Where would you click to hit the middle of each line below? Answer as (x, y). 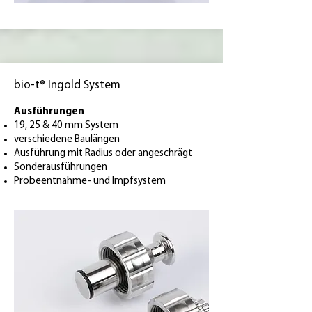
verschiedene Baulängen (67, 140)
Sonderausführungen (61, 167)
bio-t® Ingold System (67, 85)
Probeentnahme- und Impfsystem (90, 181)
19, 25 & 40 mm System (66, 126)
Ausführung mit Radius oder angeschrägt (103, 154)
